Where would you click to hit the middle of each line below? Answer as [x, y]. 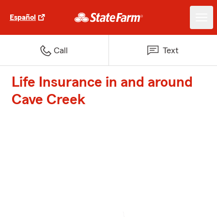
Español [23, 17]
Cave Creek [49, 100]
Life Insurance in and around [102, 82]
